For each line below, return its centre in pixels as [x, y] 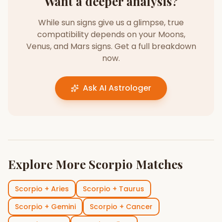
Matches [158, 164]
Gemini [63, 207]
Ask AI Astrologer [117, 88]
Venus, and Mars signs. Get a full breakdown [111, 46]
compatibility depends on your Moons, [111, 34]
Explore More [48, 164]
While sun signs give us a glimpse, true [111, 23]
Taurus [132, 189]
